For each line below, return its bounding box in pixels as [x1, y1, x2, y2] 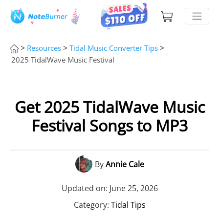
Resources [27, 43, 61, 53]
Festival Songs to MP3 [31, 115, 188, 136]
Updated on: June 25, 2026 [61, 183, 158, 194]
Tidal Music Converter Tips [69, 43, 158, 53]
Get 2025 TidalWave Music [14, 96, 205, 117]
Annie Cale [105, 158, 144, 170]
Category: [73, 199, 111, 210]
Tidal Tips [110, 199, 146, 210]
